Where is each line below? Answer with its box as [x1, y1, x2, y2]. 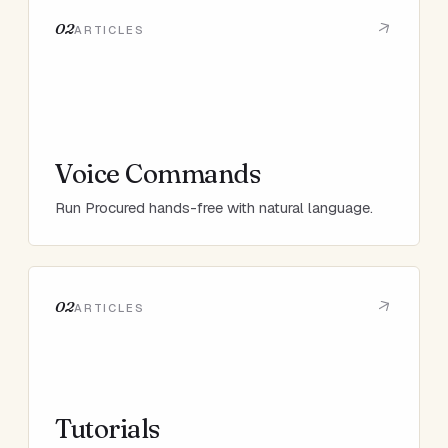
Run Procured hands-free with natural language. [55, 197, 374, 217]
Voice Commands [55, 157, 260, 191]
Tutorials [55, 412, 160, 446]
